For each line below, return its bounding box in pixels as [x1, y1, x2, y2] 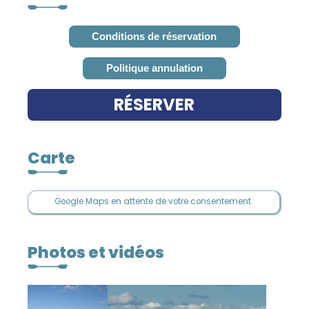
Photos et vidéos [28, 241, 165, 263]
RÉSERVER [114, 92, 195, 116]
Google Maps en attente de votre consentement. [54, 196, 253, 208]
